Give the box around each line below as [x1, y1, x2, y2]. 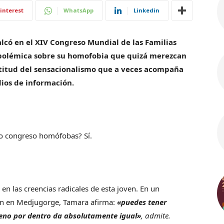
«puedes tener [117, 197, 166, 207]
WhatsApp [63, 6, 93, 14]
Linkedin [133, 6, 159, 14]
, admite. [141, 210, 170, 220]
